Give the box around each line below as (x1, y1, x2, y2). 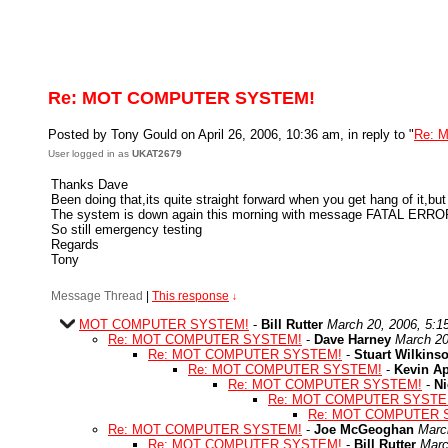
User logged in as (48, 148, 132, 159)
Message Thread (51, 289, 143, 303)
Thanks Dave (51, 177, 128, 192)
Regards (51, 237, 99, 252)
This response (152, 289, 229, 303)
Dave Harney (314, 332, 391, 347)
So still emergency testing (51, 222, 202, 237)
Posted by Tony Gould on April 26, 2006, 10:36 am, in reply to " (48, 127, 414, 142)
